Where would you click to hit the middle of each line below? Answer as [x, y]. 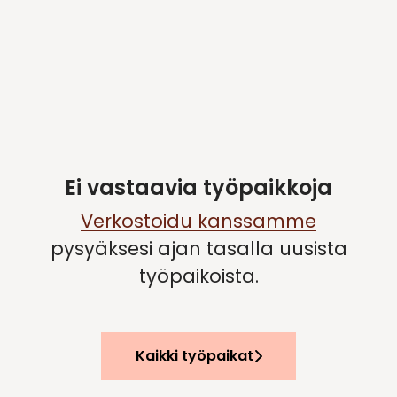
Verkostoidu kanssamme [198, 222]
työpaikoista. [198, 276]
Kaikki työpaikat [194, 356]
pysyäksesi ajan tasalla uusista [198, 249]
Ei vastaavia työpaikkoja [198, 188]
